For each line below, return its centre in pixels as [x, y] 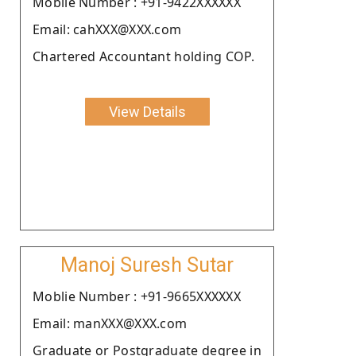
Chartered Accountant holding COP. [143, 56]
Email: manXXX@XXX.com [110, 323]
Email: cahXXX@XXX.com [107, 29]
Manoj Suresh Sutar [147, 265]
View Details [147, 111]
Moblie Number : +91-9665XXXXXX [137, 296]
